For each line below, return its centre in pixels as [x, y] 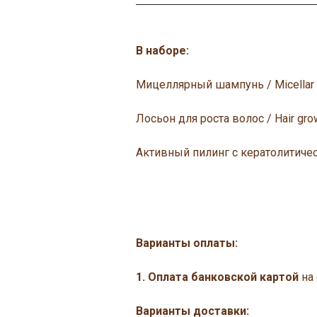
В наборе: [162, 51]
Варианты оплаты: [187, 243]
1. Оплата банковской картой [217, 277]
